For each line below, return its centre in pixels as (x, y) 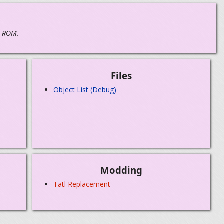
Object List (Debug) (85, 89)
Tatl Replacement (82, 184)
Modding (121, 170)
